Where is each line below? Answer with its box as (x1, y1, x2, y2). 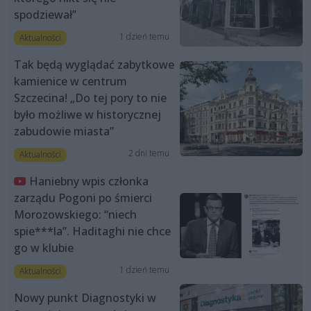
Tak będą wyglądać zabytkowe (14, 56, 174, 72)
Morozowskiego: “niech (14, 206, 137, 222)
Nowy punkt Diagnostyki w (14, 290, 156, 306)
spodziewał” (14, 6, 76, 22)
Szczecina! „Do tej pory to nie (14, 90, 167, 106)
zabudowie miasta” (14, 123, 114, 139)
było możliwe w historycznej (14, 106, 161, 122)
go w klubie (14, 239, 74, 255)
